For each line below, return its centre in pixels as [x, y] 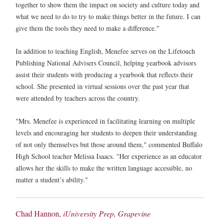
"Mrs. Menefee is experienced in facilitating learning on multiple [105, 121]
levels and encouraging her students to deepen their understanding [106, 133]
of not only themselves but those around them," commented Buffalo [109, 145]
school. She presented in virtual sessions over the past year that [102, 87]
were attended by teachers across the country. [78, 98]
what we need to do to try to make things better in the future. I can [108, 16]
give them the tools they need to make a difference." [88, 28]
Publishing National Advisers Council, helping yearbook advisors [106, 63]
